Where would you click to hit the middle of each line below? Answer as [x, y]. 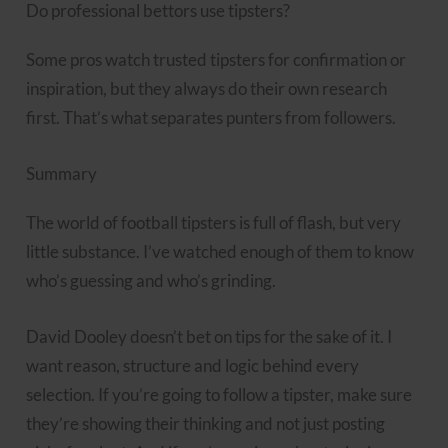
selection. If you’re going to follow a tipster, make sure [219, 395]
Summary [62, 173]
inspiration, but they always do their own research [207, 88]
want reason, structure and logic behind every [193, 366]
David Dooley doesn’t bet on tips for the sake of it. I [209, 337]
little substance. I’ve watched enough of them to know [220, 251]
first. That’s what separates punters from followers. [211, 117]
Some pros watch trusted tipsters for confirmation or [216, 59]
